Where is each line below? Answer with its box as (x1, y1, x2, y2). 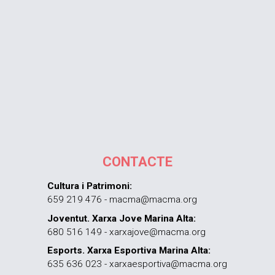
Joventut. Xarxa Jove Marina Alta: (47, 212, 196, 224)
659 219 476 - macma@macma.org (47, 193, 198, 205)
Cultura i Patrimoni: (47, 180, 133, 192)
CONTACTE (102, 153, 172, 169)
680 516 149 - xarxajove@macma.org (47, 226, 206, 238)
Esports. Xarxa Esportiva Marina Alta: (47, 245, 211, 257)
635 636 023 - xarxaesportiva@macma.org (47, 258, 228, 270)
